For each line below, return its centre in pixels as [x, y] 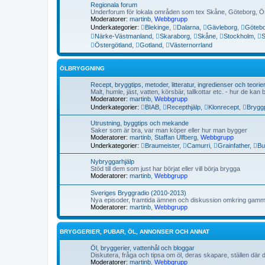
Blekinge [157, 27]
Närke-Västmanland [123, 36]
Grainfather [234, 145]
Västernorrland [191, 45]
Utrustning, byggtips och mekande [140, 123]
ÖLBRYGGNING [82, 68]
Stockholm [239, 36]
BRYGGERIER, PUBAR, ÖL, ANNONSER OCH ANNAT [135, 231]
